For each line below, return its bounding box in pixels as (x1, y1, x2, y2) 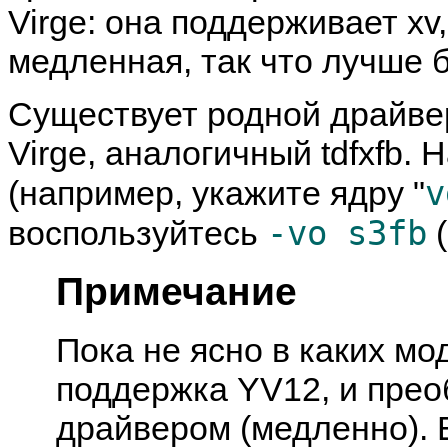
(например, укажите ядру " (8, 174, 425, 213)
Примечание (56, 269, 297, 314)
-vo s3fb (267, 213, 427, 254)
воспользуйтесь (8, 214, 267, 253)
